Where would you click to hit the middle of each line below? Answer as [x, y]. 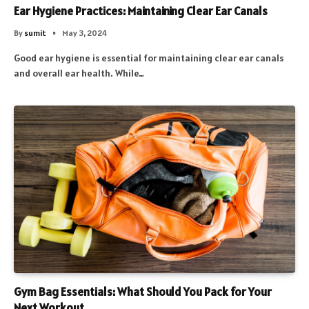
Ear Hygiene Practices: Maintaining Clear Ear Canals [141, 11]
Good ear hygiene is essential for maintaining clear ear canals [149, 58]
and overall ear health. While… [79, 73]
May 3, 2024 [84, 32]
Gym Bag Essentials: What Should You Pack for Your [143, 291]
